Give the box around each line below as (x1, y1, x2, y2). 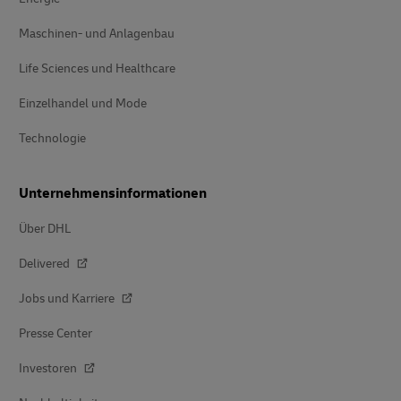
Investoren (19, 360, 80, 376)
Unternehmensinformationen (19, 183, 207, 202)
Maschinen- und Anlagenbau (19, 25, 175, 41)
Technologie (19, 130, 86, 146)
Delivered (19, 255, 73, 271)
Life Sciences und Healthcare (19, 60, 175, 76)
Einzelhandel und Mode (19, 95, 147, 111)
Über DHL (19, 220, 71, 236)
